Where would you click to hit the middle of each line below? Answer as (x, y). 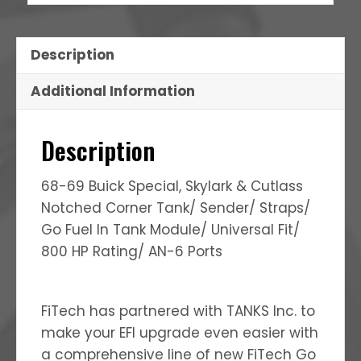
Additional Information (113, 91)
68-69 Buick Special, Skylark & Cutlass (172, 186)
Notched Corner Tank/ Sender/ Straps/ (176, 207)
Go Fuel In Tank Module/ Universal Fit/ (170, 229)
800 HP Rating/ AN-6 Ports (132, 251)
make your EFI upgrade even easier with (180, 332)
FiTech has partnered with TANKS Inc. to (178, 311)
